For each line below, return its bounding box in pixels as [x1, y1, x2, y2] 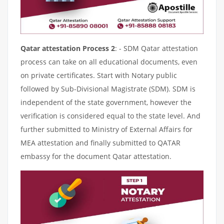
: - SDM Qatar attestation [115, 43, 198, 53]
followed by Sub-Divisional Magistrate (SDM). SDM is [20, 83, 195, 93]
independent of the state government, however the [20, 97, 191, 107]
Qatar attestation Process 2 [20, 43, 115, 53]
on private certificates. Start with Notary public [20, 70, 177, 80]
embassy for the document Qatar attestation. [20, 151, 171, 161]
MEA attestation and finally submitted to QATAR [20, 137, 180, 147]
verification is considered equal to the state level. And [20, 110, 200, 120]
